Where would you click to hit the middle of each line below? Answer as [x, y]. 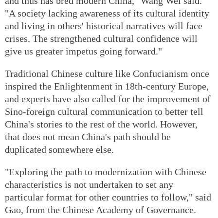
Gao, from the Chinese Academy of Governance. [100, 209]
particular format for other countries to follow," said [108, 197]
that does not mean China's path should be [88, 136]
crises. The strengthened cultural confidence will [101, 38]
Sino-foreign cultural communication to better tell [104, 111]
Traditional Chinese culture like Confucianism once [107, 73]
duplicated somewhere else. [59, 149]
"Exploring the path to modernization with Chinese [106, 172]
